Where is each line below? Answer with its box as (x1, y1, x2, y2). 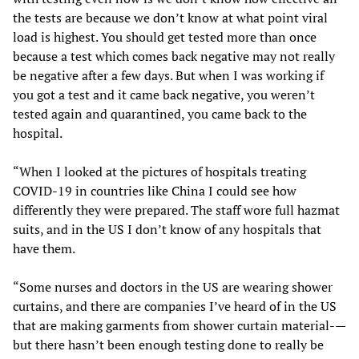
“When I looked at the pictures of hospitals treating (13, 162, 306, 180)
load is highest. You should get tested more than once (13, 27, 317, 46)
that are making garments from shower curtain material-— (13, 316, 346, 334)
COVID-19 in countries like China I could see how (13, 181, 296, 200)
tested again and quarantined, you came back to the (13, 104, 307, 123)
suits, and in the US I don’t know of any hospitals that (13, 220, 321, 238)
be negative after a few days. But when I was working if (13, 66, 324, 84)
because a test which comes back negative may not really (13, 46, 335, 65)
